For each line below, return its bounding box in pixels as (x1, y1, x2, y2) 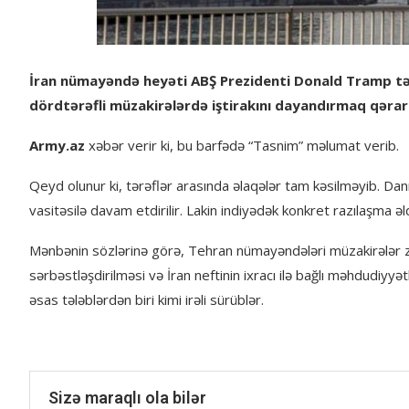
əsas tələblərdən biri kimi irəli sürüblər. (29, 290, 264, 309)
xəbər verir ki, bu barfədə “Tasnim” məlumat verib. (85, 136, 399, 154)
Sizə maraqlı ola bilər (48, 388, 206, 407)
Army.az (29, 136, 85, 154)
